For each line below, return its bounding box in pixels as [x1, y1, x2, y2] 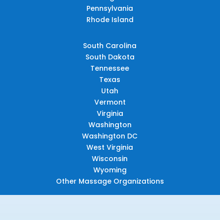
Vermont [94, 97, 126, 107]
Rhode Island [86, 14, 134, 25]
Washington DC [82, 131, 138, 141]
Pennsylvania [86, 3, 134, 13]
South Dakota [85, 52, 135, 62]
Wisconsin [92, 153, 128, 164]
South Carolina [83, 40, 137, 51]
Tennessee [90, 63, 130, 73]
